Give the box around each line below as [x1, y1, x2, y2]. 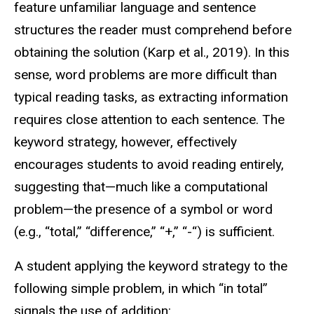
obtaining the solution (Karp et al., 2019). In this [14, 44, 289, 61]
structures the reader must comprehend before [14, 22, 292, 39]
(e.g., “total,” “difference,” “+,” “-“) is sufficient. [14, 224, 275, 240]
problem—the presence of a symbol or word [14, 201, 273, 218]
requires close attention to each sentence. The [14, 111, 285, 128]
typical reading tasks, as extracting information [14, 89, 288, 106]
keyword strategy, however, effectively [14, 134, 237, 151]
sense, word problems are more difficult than [14, 67, 277, 83]
